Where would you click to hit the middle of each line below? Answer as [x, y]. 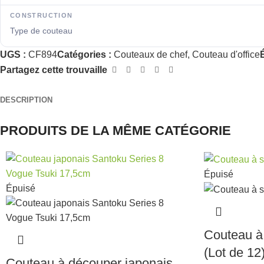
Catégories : [84, 54]
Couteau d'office [226, 54]
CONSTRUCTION [42, 15]
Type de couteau [41, 31]
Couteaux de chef [151, 54]
